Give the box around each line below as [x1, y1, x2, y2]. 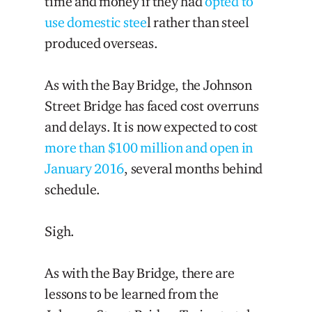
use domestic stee [45, 13, 147, 31]
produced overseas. [45, 34, 158, 52]
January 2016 [45, 159, 125, 177]
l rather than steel [146, 13, 249, 31]
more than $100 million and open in [45, 139, 253, 156]
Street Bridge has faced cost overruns [45, 97, 259, 114]
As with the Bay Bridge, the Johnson [45, 76, 252, 93]
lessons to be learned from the [45, 285, 219, 302]
